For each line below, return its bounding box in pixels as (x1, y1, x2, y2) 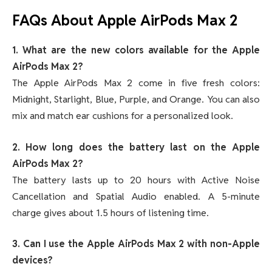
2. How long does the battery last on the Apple (12, 140, 260, 154)
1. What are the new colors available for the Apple (12, 44, 260, 57)
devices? (12, 254, 53, 267)
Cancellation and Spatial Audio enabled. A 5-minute (12, 189, 260, 203)
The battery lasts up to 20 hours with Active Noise (12, 173, 260, 186)
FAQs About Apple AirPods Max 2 (12, 11, 238, 30)
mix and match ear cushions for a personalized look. (12, 109, 233, 123)
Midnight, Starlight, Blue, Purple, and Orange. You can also (12, 93, 260, 106)
